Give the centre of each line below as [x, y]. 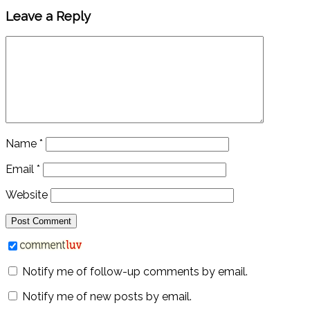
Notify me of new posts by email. [107, 297]
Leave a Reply [48, 16]
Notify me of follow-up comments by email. [135, 272]
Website [27, 195]
